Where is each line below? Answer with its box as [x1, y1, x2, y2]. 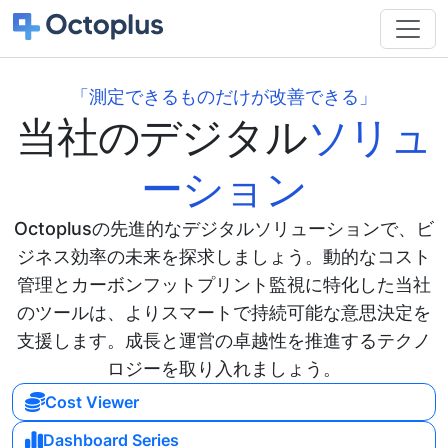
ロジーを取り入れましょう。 [107, 358, 341, 379]
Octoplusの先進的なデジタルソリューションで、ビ [14, 218, 434, 239]
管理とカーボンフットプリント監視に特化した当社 [17, 274, 431, 295]
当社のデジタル [15, 111, 307, 163]
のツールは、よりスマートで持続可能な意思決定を [17, 302, 431, 323]
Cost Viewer [45, 392, 139, 412]
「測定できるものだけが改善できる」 [71, 86, 377, 107]
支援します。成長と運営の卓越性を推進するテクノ [17, 330, 431, 351]
